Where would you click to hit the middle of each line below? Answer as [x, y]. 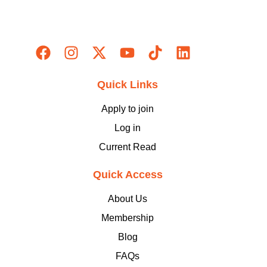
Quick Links [128, 85]
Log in [128, 128]
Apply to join [128, 109]
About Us [128, 199]
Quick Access [128, 175]
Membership [128, 218]
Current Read [128, 147]
